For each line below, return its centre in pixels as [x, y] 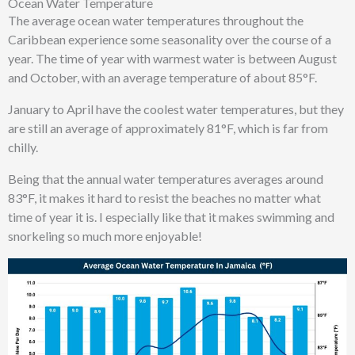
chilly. [24, 147]
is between [266, 59]
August [317, 59]
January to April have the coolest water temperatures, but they [176, 109]
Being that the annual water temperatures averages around [166, 179]
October [53, 78]
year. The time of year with [80, 59]
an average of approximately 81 [134, 128]
